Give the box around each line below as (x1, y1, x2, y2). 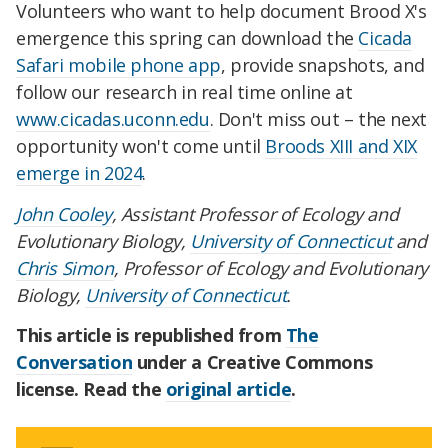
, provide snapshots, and (220, 53, 425, 78)
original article (165, 376, 292, 401)
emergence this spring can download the (16, 26, 359, 51)
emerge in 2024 (16, 161, 143, 186)
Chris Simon (16, 256, 114, 280)
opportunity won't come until (16, 134, 266, 159)
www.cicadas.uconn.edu (16, 107, 210, 132)
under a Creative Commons (132, 349, 373, 374)
